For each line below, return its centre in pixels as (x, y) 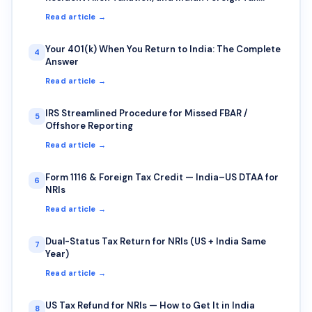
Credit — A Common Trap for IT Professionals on (154, 10)
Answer (62, 61)
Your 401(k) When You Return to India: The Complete (163, 49)
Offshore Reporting (89, 125)
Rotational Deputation (95, 22)
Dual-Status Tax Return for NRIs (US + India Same (156, 241)
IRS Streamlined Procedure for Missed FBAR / (146, 113)
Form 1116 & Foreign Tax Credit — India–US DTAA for (162, 177)
